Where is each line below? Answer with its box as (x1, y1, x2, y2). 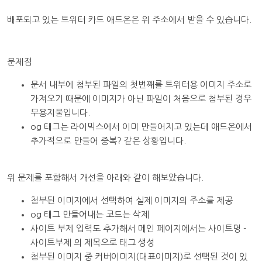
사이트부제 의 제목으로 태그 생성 (30, 238, 154, 247)
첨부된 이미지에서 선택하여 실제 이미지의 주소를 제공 (30, 196, 233, 205)
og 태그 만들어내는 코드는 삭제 (30, 210, 149, 219)
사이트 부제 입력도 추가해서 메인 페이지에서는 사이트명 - (30, 224, 246, 233)
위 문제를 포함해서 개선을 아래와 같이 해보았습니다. (7, 173, 204, 182)
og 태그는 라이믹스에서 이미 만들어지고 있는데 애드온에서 (30, 122, 252, 131)
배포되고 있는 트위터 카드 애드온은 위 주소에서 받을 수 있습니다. (7, 15, 251, 24)
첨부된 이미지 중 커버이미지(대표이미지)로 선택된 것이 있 (30, 252, 247, 261)
